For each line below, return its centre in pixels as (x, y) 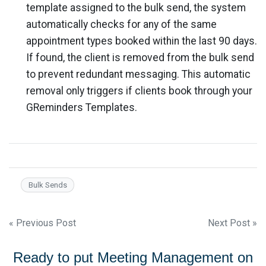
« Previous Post (42, 223)
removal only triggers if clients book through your (139, 91)
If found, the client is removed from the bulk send (140, 57)
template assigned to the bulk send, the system (136, 7)
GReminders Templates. (81, 107)
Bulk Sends (47, 185)
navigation (52, 249)
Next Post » (232, 223)
